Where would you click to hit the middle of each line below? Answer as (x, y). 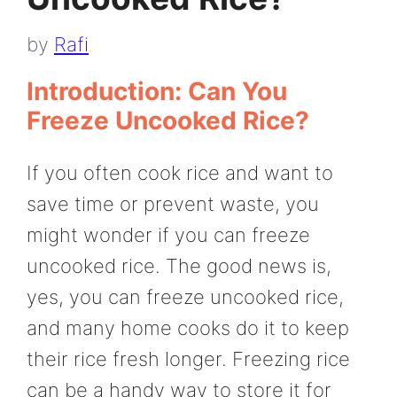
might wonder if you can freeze (168, 235)
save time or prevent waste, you (173, 204)
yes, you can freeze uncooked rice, (185, 297)
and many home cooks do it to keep (188, 328)
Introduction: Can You (157, 92)
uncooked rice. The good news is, (179, 266)
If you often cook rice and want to (180, 173)
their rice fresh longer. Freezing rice (188, 359)
